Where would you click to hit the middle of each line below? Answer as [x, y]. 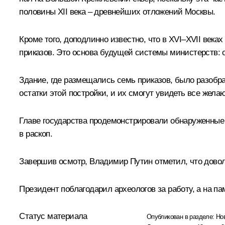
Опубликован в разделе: [181, 216]
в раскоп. [36, 134]
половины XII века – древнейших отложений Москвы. [117, 12]
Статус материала [53, 216]
